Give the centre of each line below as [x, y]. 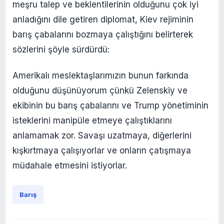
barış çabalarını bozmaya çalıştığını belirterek [103, 34]
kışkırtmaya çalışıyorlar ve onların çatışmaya [102, 150]
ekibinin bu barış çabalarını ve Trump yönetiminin [110, 105]
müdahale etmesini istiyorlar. [70, 165]
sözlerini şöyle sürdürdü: [61, 49]
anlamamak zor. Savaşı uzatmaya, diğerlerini [102, 135]
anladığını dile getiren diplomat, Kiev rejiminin [103, 19]
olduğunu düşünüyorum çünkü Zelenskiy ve [100, 90]
